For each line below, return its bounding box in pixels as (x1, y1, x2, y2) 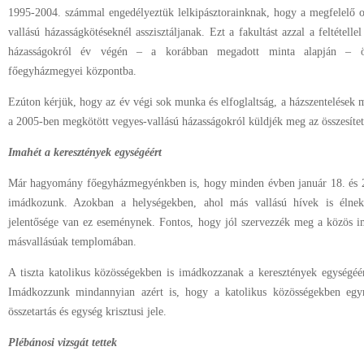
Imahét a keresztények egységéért (8, 146, 162, 158)
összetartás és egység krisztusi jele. (8, 305, 167, 318)
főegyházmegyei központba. (8, 65, 136, 77)
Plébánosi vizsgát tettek (8, 336, 117, 349)
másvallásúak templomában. (8, 236, 136, 248)
